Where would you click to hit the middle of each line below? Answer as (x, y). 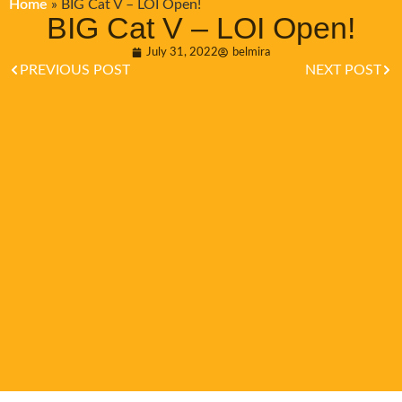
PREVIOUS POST (75, 70)
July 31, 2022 (182, 52)
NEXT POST (343, 70)
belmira (251, 52)
